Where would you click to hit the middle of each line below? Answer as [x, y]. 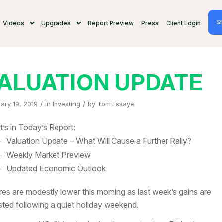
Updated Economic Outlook [56, 168]
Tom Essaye [115, 104]
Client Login [183, 23]
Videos [13, 23]
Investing [66, 104]
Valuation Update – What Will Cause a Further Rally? [99, 140]
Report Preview [111, 23]
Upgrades [56, 23]
